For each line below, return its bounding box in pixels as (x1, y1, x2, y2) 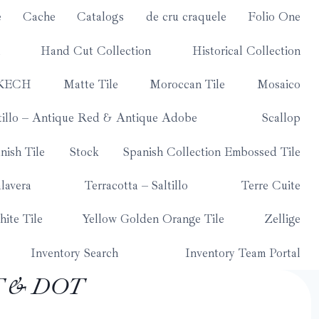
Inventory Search (31, 245, 119, 261)
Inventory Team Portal (184, 245, 300, 261)
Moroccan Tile (150, 76, 226, 92)
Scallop (261, 110, 300, 126)
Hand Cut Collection (41, 43, 152, 58)
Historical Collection (192, 43, 300, 58)
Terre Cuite (241, 178, 300, 194)
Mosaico (256, 76, 300, 92)
